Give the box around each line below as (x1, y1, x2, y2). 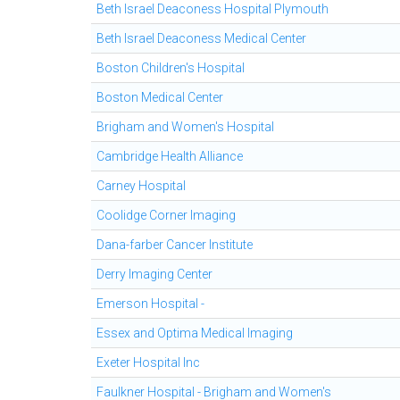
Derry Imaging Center (96, 267, 212, 281)
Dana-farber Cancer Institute (96, 237, 253, 252)
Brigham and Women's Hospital (96, 120, 274, 134)
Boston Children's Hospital (96, 61, 245, 75)
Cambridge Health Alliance (96, 149, 243, 163)
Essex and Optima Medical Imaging (96, 326, 293, 340)
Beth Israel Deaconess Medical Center (96, 31, 306, 46)
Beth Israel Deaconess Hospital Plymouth (96, 2, 329, 16)
